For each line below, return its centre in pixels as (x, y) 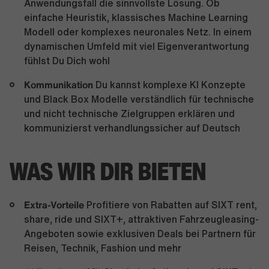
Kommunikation (59, 85)
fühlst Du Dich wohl (67, 61)
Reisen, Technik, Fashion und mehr (103, 248)
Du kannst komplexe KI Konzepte (169, 85)
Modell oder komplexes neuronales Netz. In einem (138, 32)
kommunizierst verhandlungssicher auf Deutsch (132, 128)
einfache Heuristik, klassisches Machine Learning (136, 17)
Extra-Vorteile (54, 205)
